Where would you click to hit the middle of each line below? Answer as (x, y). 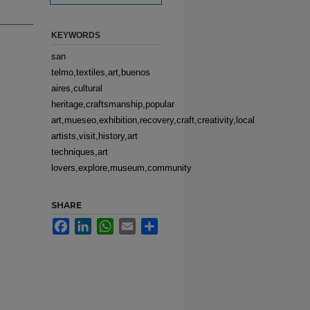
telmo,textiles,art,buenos (101, 72)
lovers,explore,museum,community (121, 168)
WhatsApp (134, 223)
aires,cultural (77, 88)
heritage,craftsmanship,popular (113, 104)
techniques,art (80, 152)
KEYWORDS (76, 35)
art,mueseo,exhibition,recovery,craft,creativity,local (153, 120)
